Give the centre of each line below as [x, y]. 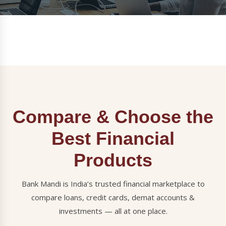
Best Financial [113, 138]
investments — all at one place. [113, 211]
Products [113, 160]
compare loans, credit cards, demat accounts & [113, 197]
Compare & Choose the [113, 117]
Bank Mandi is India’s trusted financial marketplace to [113, 184]
